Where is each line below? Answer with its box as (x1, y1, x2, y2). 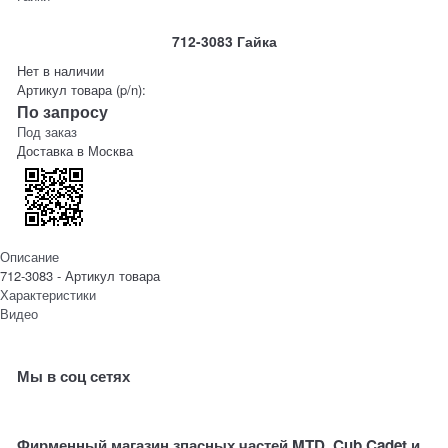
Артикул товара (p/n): (17, 79, 147, 99)
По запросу (17, 99, 109, 123)
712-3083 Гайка (171, 31, 277, 52)
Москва (88, 140, 134, 160)
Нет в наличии (17, 60, 105, 80)
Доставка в (17, 140, 89, 160)
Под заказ (17, 121, 78, 141)
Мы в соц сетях (17, 364, 131, 387)
